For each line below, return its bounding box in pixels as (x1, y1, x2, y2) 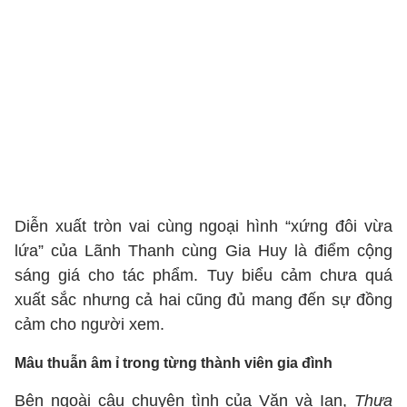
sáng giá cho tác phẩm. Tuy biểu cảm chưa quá (15, 266, 392, 284)
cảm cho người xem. (15, 315, 164, 333)
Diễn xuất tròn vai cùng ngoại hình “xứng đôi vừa (15, 217, 392, 235)
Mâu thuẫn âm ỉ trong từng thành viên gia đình (15, 355, 333, 371)
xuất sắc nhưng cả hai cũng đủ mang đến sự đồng (15, 291, 392, 309)
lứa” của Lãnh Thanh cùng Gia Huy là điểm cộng (15, 242, 392, 260)
